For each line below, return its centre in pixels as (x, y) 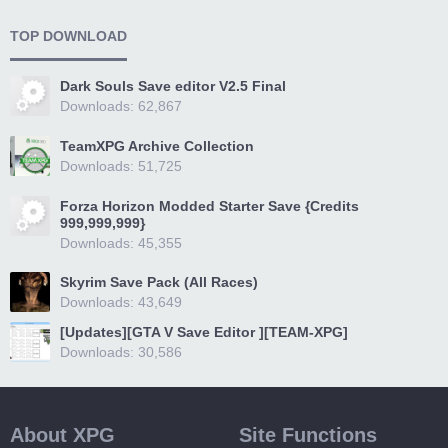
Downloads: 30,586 (121, 352)
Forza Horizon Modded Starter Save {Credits (209, 206)
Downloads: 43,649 (121, 302)
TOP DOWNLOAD (68, 36)
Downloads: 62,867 (121, 106)
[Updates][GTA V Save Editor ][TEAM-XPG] (204, 332)
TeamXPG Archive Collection (157, 146)
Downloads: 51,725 (121, 166)
